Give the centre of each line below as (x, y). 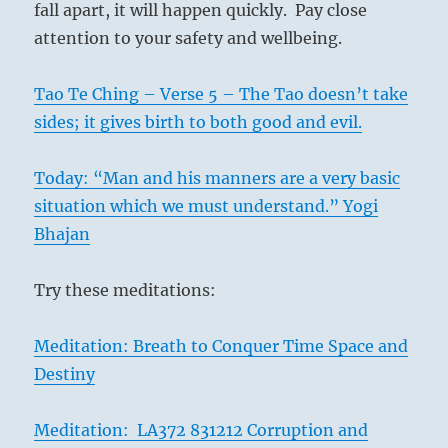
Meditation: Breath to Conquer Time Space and (221, 346)
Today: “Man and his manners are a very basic (217, 178)
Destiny (65, 374)
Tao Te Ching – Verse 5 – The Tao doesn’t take (221, 94)
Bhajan (62, 234)
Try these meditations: (125, 290)
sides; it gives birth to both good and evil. (198, 122)
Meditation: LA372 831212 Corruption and (201, 430)
